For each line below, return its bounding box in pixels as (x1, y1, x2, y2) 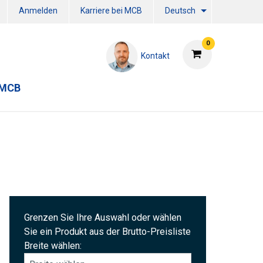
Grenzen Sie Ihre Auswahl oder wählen (24, 212, 181, 223)
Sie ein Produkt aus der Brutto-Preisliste (24, 226, 191, 237)
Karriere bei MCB (80, 6, 142, 16)
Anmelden (18, 6, 58, 16)
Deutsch (164, 6, 195, 16)
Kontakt (140, 50, 170, 60)
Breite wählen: (24, 240, 82, 251)
